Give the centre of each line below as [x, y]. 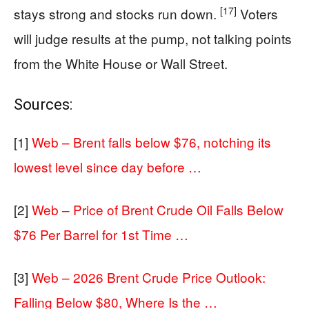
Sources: [43, 104]
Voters [257, 13]
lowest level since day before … [108, 167]
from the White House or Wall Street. [121, 63]
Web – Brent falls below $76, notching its [151, 142]
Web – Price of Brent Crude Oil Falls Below [158, 209]
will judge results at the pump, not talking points [153, 38]
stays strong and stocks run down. [117, 13]
